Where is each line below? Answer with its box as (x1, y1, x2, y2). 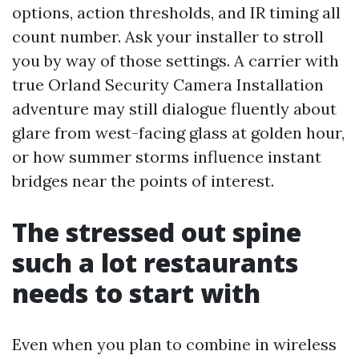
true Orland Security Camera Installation (12, 75, 324, 95)
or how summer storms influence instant (12, 147, 321, 167)
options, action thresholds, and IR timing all (12, 2, 341, 22)
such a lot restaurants (12, 245, 298, 280)
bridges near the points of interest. (12, 171, 274, 191)
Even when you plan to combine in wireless (12, 334, 337, 354)
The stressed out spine (12, 215, 301, 249)
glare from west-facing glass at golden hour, (12, 123, 345, 143)
